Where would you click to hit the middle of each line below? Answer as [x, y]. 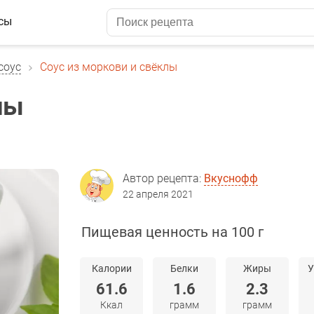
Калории [111, 268]
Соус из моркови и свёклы [109, 67]
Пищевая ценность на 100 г [172, 232]
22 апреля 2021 [158, 194]
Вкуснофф [231, 178]
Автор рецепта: [163, 178]
